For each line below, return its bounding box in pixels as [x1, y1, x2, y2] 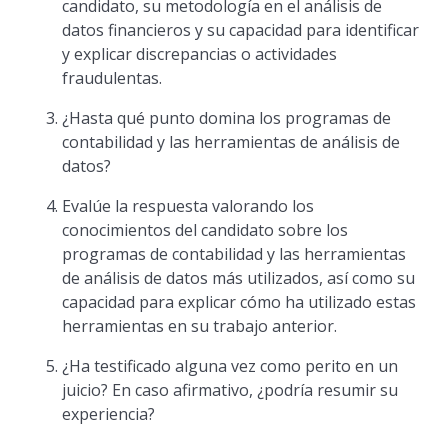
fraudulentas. [62, 67, 163, 89]
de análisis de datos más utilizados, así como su [62, 267, 416, 289]
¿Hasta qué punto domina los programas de [62, 107, 392, 129]
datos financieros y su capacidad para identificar [62, 19, 420, 41]
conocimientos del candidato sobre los [62, 219, 349, 241]
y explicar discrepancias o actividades [62, 43, 338, 65]
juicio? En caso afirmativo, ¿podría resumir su [62, 379, 399, 401]
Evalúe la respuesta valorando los [62, 195, 315, 217]
